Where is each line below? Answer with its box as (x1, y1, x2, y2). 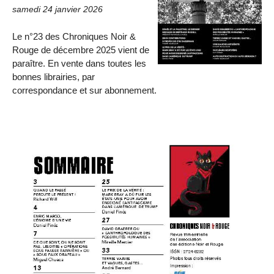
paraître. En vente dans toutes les (12, 57, 146, 68)
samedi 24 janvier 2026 (12, 4, 103, 14)
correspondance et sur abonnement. (12, 84, 157, 95)
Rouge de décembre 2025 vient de (12, 44, 149, 55)
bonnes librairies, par (12, 71, 95, 82)
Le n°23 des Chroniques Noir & (12, 31, 136, 42)
